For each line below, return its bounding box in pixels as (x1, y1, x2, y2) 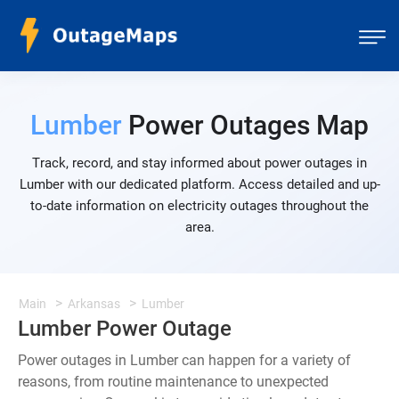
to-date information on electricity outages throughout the (30, 198, 369, 214)
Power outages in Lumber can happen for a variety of (18, 352, 351, 369)
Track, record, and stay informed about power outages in (32, 155, 367, 171)
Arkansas (68, 297, 120, 311)
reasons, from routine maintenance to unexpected (18, 373, 329, 390)
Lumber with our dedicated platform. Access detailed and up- (19, 176, 380, 192)
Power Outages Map (122, 110, 369, 141)
